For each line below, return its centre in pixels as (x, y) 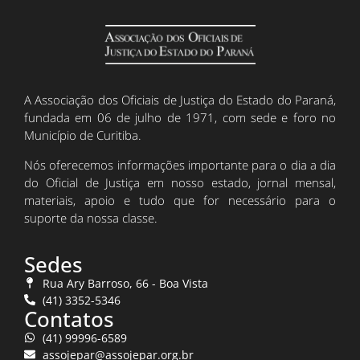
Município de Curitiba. (83, 135)
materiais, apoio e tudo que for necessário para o (180, 200)
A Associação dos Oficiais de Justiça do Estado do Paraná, (180, 100)
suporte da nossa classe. (91, 217)
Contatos (69, 319)
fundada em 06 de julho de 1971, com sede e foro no (180, 118)
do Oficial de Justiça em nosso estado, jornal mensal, (180, 182)
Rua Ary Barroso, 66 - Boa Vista (125, 283)
